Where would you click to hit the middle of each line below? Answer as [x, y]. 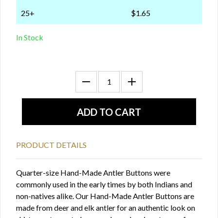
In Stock [30, 37]
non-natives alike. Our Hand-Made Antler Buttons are [105, 196]
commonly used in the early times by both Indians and [104, 184]
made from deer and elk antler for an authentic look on [106, 208]
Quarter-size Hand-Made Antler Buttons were [93, 173]
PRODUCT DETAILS [51, 145]
